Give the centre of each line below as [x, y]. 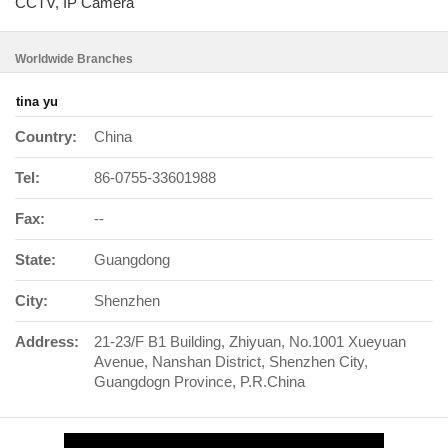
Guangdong [132, 259]
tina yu [37, 101]
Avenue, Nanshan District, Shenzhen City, [231, 361]
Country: [46, 136]
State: [35, 259]
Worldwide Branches [74, 59]
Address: [47, 341]
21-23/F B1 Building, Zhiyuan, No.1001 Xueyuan [250, 341]
